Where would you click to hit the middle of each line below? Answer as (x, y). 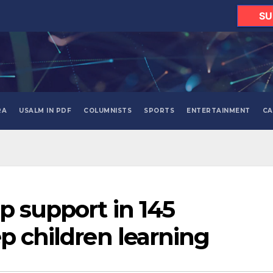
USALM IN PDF (45, 111)
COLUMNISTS (108, 111)
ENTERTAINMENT (218, 111)
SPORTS (159, 111)
